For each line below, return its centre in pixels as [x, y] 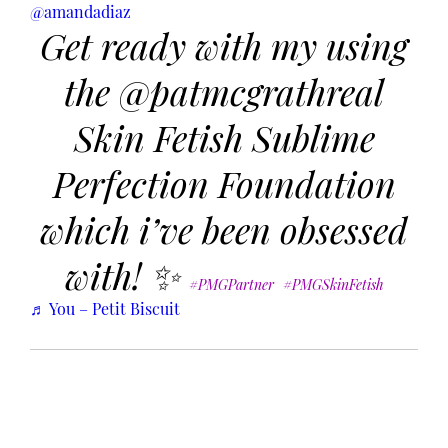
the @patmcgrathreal [224, 91]
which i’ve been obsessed [224, 229]
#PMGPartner [231, 285]
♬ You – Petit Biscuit [105, 309]
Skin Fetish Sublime [224, 137]
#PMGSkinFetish [333, 285]
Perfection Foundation [224, 183]
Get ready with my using [224, 45]
